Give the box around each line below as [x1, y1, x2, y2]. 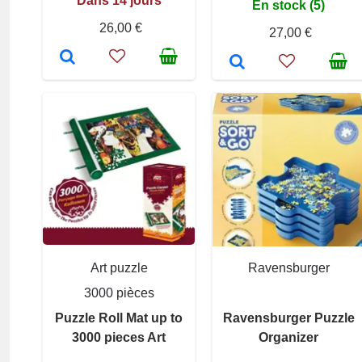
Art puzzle [90, 260, 148, 275]
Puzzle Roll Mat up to [55, 310, 183, 325]
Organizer [259, 330, 318, 344]
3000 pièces [83, 285, 154, 300]
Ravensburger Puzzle [222, 310, 355, 325]
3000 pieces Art [72, 330, 166, 344]
